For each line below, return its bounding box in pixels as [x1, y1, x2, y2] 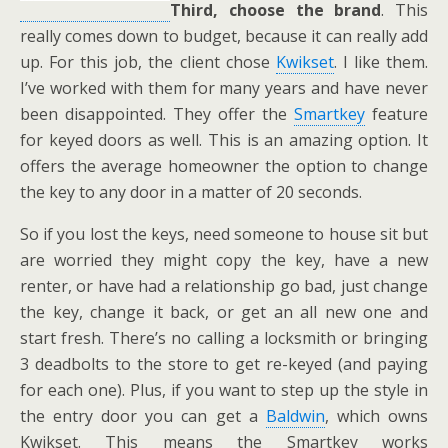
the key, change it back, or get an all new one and [20, 301, 428, 323]
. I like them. [333, 51, 429, 73]
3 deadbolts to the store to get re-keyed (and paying [20, 353, 428, 375]
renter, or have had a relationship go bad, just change [20, 275, 428, 297]
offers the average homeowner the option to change [20, 155, 428, 177]
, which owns [324, 405, 429, 427]
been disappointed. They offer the [20, 103, 294, 125]
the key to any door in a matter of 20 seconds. [20, 181, 362, 203]
